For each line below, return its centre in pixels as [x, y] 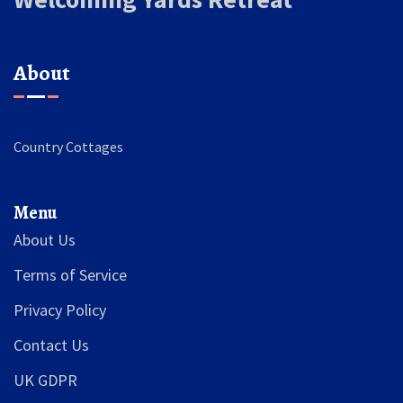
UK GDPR [45, 381]
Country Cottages [68, 147]
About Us [45, 240]
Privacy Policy [60, 310]
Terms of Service [70, 275]
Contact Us [51, 345]
